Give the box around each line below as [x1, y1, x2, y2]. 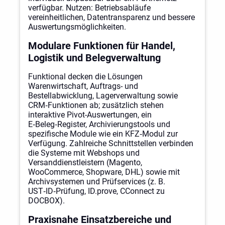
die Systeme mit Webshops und [28, 148, 140, 158]
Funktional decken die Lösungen [28, 71, 143, 81]
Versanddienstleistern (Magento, [28, 157, 142, 167]
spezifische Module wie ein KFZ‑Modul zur [28, 129, 178, 139]
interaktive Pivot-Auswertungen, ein [28, 109, 152, 120]
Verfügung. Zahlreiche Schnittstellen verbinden [28, 138, 193, 148]
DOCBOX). [28, 195, 65, 205]
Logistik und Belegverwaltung [28, 51, 161, 64]
